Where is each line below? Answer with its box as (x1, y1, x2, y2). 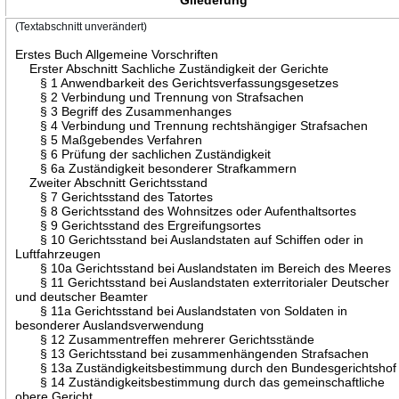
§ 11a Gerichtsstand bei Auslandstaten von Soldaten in (15, 303, 348, 318)
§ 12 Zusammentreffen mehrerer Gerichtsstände (15, 331, 315, 346)
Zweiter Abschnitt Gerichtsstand (15, 175, 208, 190)
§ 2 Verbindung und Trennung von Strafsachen (15, 89, 305, 104)
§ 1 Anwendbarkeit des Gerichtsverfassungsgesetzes (15, 75, 339, 90)
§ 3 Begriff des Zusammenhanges (15, 103, 232, 118)
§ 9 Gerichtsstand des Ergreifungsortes (15, 217, 262, 232)
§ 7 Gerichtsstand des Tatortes (15, 189, 214, 204)
